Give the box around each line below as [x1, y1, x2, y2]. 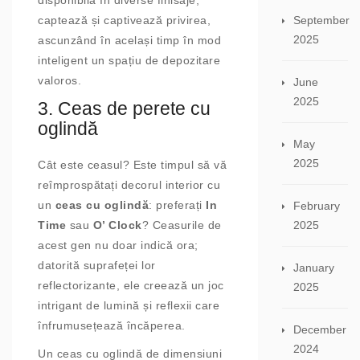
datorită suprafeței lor [38, 259, 156, 272]
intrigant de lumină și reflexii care [38, 299, 219, 313]
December [293, 323, 346, 336]
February [293, 199, 340, 212]
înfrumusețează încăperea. [38, 319, 186, 333]
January [293, 261, 334, 274]
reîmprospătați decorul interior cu [38, 178, 220, 192]
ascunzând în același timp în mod [38, 34, 221, 47]
